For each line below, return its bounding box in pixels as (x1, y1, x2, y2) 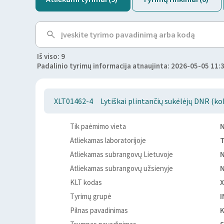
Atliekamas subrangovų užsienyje (70, 163, 173, 173)
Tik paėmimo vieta (70, 121, 126, 131)
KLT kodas (70, 177, 102, 187)
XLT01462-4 (54, 96, 93, 106)
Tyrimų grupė (70, 191, 111, 201)
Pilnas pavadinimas (70, 205, 128, 215)
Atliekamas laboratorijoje (70, 135, 146, 145)
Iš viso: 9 (37, 51, 65, 61)
